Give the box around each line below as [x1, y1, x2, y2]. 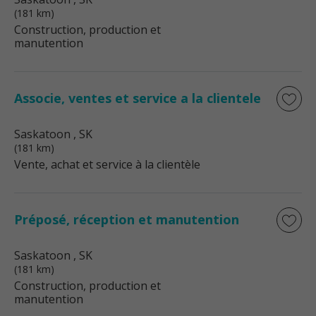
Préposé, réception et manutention [14, 211, 239, 228]
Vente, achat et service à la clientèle [14, 157, 200, 172]
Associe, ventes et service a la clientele [14, 90, 261, 107]
